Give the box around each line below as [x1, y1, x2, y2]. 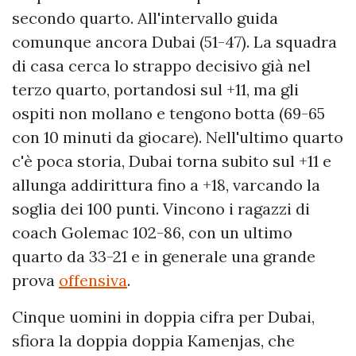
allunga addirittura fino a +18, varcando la [12, 174, 320, 195]
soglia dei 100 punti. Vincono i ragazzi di [12, 198, 310, 219]
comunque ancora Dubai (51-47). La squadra [12, 31, 337, 52]
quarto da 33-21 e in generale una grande [12, 246, 315, 266]
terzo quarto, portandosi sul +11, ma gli [12, 79, 299, 99]
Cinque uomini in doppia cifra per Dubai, [12, 306, 315, 327]
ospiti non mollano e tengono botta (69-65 [12, 103, 325, 123]
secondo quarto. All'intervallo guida [12, 7, 278, 28]
